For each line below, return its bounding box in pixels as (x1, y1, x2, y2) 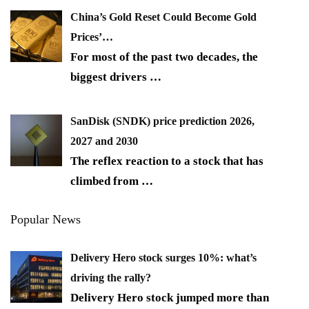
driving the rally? (70, 272, 151, 284)
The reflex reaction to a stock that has (70, 154, 263, 168)
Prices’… (70, 30, 113, 43)
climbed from (70, 175, 141, 188)
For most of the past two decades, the (70, 50, 258, 63)
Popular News (10, 212, 81, 227)
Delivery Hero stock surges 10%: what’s (70, 252, 257, 264)
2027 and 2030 (70, 135, 138, 148)
